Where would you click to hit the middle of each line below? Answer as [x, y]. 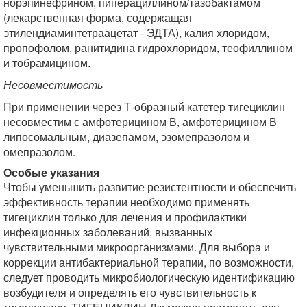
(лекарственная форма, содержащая [98, 17]
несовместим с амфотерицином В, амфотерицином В [140, 122]
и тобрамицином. [47, 63]
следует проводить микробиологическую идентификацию [149, 277]
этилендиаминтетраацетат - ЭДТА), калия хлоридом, [136, 33]
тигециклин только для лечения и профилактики [125, 217]
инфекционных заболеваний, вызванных [108, 232]
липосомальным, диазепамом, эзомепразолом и [126, 137]
